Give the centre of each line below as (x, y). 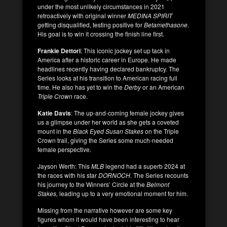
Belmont (158, 184)
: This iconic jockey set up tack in (125, 50)
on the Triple (162, 131)
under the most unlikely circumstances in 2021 (101, 6)
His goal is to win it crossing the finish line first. (101, 33)
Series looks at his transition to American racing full (107, 78)
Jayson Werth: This (64, 166)
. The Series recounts (159, 175)
